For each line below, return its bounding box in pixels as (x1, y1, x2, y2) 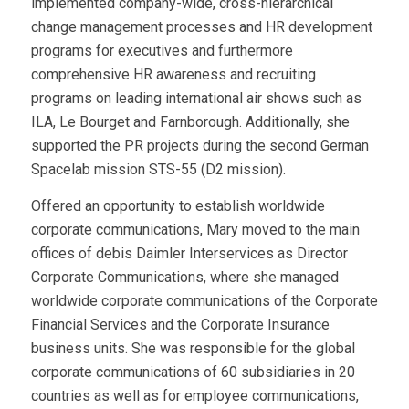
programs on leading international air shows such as (30, 89, 362, 108)
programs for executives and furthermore (30, 42, 293, 60)
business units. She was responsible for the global (30, 339, 355, 357)
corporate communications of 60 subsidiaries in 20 (30, 362, 355, 381)
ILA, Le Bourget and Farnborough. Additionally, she (30, 113, 350, 131)
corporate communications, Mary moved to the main (30, 220, 360, 238)
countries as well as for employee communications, (30, 386, 359, 404)
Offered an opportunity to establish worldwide (30, 196, 325, 215)
